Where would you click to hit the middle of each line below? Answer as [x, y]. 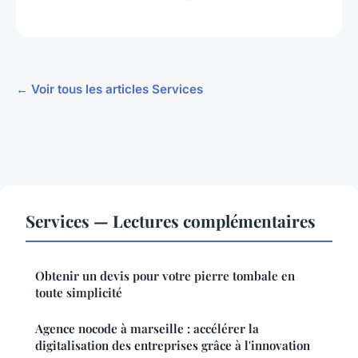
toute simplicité [79, 292]
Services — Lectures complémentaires [171, 220]
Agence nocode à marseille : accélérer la [147, 328]
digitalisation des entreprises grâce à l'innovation [173, 345]
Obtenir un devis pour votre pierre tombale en [165, 275]
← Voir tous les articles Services [109, 89]
